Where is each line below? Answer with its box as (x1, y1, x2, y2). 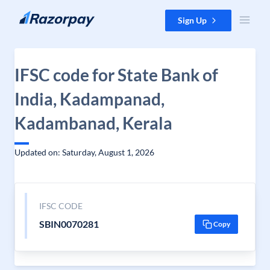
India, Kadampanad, (14, 89, 165, 109)
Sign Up (178, 15, 207, 25)
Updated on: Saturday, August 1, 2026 (14, 147, 154, 157)
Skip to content (10, 10, 67, 20)
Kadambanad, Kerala (14, 113, 172, 133)
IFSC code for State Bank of (14, 64, 218, 85)
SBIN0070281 (39, 218, 99, 230)
